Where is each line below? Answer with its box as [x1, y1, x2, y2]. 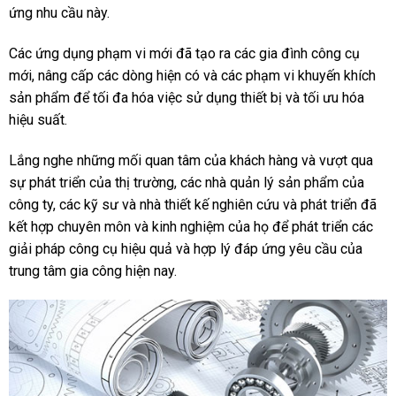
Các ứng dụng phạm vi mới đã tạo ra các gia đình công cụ [8, 44, 360, 62]
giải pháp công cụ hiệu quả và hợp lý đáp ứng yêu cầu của [8, 240, 362, 257]
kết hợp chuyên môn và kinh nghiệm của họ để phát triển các [8, 217, 373, 235]
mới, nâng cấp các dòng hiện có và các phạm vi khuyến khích [8, 66, 376, 84]
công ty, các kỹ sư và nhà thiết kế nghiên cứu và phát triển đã [8, 195, 377, 213]
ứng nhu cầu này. [8, 4, 110, 22]
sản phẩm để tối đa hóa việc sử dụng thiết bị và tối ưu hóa [8, 88, 364, 106]
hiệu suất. [8, 110, 67, 128]
